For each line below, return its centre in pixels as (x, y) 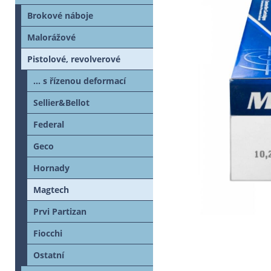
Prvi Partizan (60, 212)
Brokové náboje (60, 16)
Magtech (51, 190)
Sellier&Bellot (61, 103)
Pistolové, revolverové (74, 59)
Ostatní (49, 255)
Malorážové (51, 38)
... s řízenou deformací (80, 81)
